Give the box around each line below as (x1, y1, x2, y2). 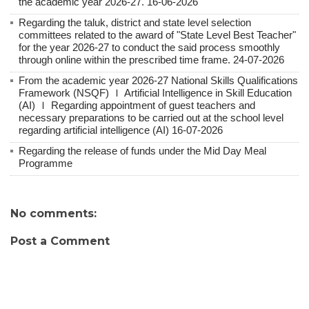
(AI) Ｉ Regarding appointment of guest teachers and (19, 99, 255, 111)
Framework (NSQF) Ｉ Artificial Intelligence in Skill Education (19, 86, 292, 99)
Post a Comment (10, 234, 110, 248)
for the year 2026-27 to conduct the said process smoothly (19, 41, 280, 53)
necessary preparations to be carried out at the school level (19, 111, 283, 123)
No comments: (10, 206, 97, 220)
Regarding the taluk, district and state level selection (19, 16, 251, 28)
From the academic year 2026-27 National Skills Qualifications (19, 74, 298, 86)
